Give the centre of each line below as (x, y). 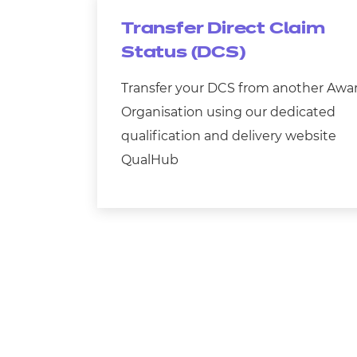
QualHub (150, 160)
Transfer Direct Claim (223, 29)
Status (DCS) (183, 53)
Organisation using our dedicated (228, 112)
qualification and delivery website (229, 136)
